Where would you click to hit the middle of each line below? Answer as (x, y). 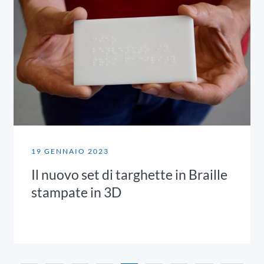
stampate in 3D (77, 192)
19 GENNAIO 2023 (70, 151)
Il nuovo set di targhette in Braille (130, 175)
